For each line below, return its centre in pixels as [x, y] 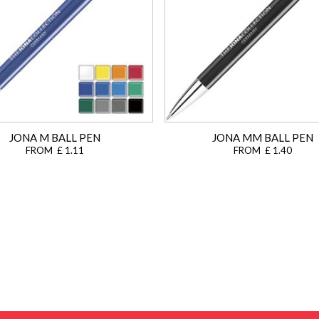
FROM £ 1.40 [263, 150]
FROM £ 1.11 [55, 150]
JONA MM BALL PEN [263, 137]
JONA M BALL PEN [55, 137]
